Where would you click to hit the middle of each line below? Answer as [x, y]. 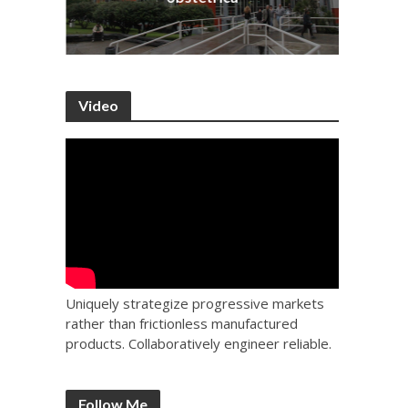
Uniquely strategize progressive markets [195, 304]
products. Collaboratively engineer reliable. [199, 344]
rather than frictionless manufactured [182, 324]
